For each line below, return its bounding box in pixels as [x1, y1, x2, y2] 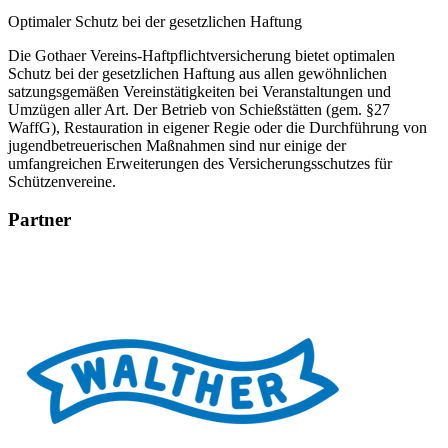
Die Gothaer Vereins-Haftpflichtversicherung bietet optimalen [8, 46, 395, 64]
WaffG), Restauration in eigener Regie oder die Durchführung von [8, 118, 427, 136]
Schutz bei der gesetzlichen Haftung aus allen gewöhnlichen [8, 64, 387, 82]
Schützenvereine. [8, 172, 116, 190]
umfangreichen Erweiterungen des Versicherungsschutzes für [8, 154, 392, 172]
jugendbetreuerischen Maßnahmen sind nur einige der [8, 136, 346, 154]
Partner [8, 209, 71, 231]
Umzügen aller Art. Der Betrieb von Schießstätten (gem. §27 [8, 100, 390, 118]
